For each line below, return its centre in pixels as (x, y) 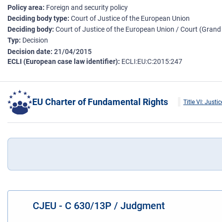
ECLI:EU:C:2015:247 (152, 62)
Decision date (29, 52)
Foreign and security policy (87, 8)
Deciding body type (37, 19)
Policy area (25, 8)
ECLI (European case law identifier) (63, 62)
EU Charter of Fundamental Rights (100, 102)
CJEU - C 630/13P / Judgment (99, 205)
